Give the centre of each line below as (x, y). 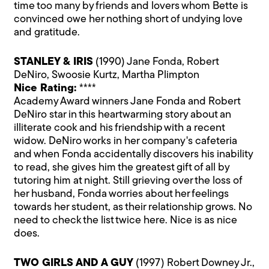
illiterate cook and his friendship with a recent (119, 128)
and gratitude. (47, 32)
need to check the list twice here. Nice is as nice (126, 220)
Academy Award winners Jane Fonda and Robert (127, 101)
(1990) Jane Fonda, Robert (156, 62)
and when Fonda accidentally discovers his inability (134, 154)
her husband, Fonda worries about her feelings (122, 194)
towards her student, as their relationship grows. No (133, 207)
